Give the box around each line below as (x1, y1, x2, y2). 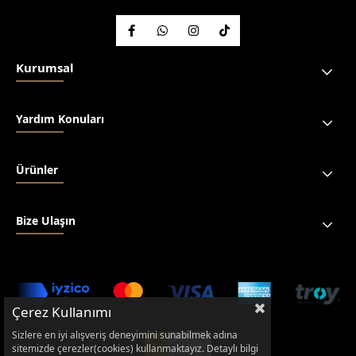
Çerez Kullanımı (12, 303, 111, 321)
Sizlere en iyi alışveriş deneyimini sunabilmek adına (12, 328, 238, 342)
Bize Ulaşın (16, 213, 75, 228)
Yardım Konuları (16, 111, 104, 126)
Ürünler (16, 162, 58, 177)
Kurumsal (16, 60, 74, 75)
